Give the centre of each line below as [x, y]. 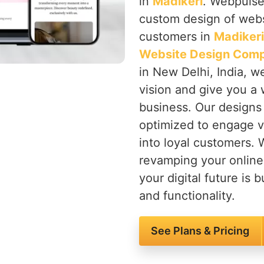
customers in [176, 37]
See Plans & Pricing [200, 231]
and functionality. [187, 196]
